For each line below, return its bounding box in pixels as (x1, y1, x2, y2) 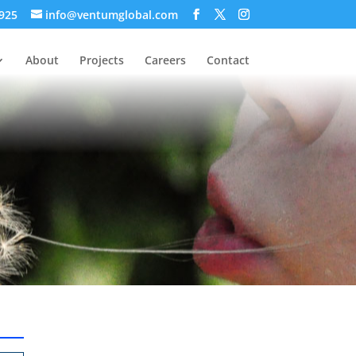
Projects (79, 52, 124, 68)
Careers (144, 52, 186, 68)
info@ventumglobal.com (44, 6, 178, 22)
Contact (206, 52, 250, 68)
